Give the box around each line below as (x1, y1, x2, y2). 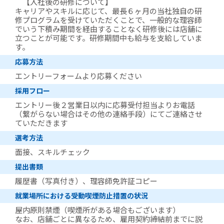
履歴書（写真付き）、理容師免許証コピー (15, 176, 157, 186)
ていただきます (15, 118, 67, 128)
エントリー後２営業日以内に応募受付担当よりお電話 (15, 100, 195, 110)
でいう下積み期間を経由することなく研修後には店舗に (15, 24, 202, 34)
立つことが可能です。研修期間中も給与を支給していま (15, 33, 202, 43)
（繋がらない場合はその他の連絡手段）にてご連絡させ (15, 109, 202, 119)
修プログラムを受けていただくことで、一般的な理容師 (15, 15, 202, 25)
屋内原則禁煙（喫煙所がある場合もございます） (15, 205, 180, 215)
